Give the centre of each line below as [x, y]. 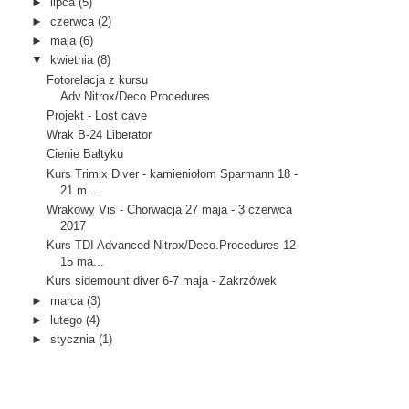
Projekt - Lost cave [97, 115]
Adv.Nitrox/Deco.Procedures [136, 96]
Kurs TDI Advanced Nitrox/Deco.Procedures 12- [173, 246]
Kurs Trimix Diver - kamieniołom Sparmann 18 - [173, 173]
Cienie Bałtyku [85, 154]
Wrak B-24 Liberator [100, 135]
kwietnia [72, 60]
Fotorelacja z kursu [98, 79]
